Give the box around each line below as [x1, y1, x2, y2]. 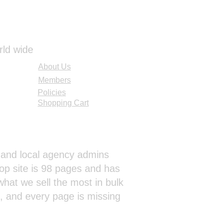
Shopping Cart [38, 99, 89, 107]
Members [38, 76, 71, 84]
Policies [38, 88, 66, 97]
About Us [38, 62, 71, 71]
